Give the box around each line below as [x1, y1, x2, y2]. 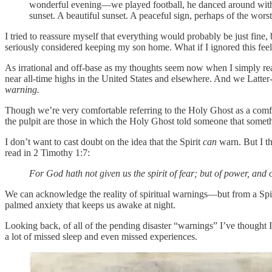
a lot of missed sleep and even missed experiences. [5, 231, 200, 242]
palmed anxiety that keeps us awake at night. [5, 199, 178, 210]
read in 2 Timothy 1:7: [5, 147, 90, 158]
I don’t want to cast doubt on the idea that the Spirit [5, 136, 203, 147]
